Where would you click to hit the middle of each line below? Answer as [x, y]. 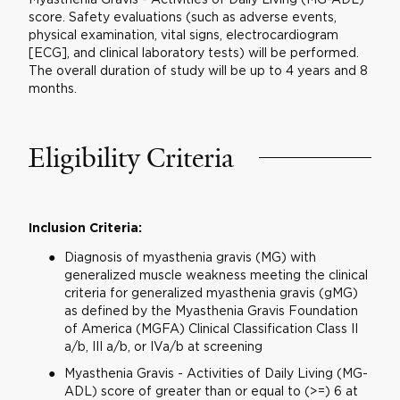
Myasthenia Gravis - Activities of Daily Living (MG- [216, 373]
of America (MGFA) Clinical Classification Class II [211, 328]
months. [52, 88]
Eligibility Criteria [131, 158]
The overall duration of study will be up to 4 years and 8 [198, 70]
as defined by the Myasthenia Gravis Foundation [211, 310]
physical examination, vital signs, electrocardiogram [183, 34]
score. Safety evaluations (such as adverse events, [182, 17]
